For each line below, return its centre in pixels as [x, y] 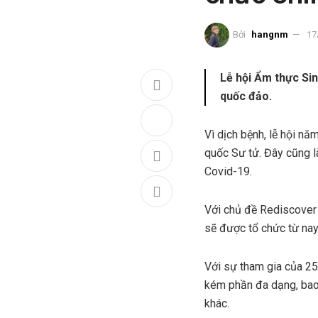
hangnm [270, 34]
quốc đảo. [246, 96]
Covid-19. [228, 171]
